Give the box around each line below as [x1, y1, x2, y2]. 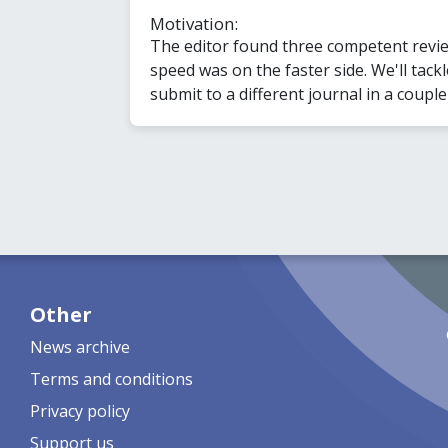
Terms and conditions [29, 367, 193, 390]
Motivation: [149, 11, 238, 35]
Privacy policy [29, 399, 130, 422]
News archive [29, 335, 130, 358]
